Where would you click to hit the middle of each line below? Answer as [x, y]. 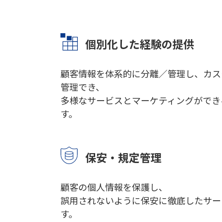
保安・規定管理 [123, 157]
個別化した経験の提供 [140, 44]
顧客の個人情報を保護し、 [114, 187]
